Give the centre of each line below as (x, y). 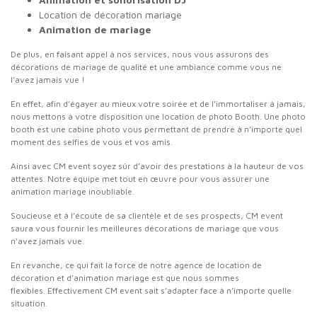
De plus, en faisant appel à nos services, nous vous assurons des (140, 54)
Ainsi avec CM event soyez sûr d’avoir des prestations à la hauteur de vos (157, 166)
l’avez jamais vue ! (48, 80)
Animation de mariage (95, 29)
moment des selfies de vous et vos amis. (92, 142)
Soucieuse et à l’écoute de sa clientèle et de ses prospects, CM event (147, 215)
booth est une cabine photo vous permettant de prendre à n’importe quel (156, 129)
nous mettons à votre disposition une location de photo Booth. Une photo (158, 116)
